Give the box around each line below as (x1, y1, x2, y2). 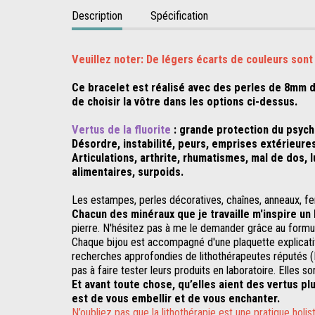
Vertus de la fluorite (72, 122, 171, 136)
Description (72, 8, 122, 22)
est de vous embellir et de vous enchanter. (72, 291, 280, 305)
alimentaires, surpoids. (72, 165, 184, 179)
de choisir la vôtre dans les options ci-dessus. (72, 94, 297, 108)
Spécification (150, 8, 208, 22)
